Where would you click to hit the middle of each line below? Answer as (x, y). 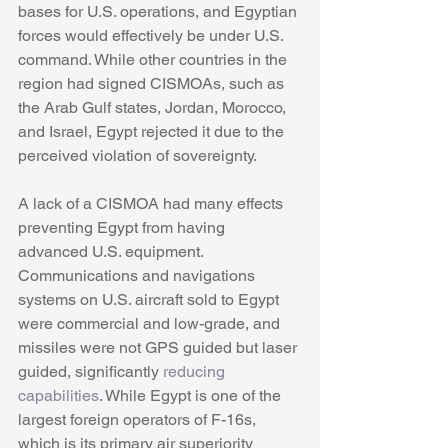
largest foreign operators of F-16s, (139, 420)
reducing (196, 372)
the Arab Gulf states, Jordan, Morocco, (154, 108)
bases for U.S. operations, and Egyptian (159, 12)
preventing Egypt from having (123, 228)
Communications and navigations (138, 276)
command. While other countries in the (154, 60)
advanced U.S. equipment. (112, 252)
